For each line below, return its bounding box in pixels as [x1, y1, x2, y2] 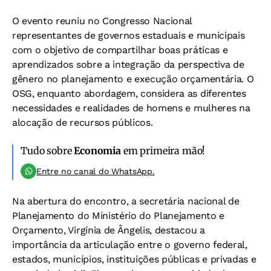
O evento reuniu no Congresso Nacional [12, 15, 192, 27]
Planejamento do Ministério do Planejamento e [12, 210, 224, 222]
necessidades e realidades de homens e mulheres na [12, 102, 250, 114]
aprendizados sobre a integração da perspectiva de [12, 59, 244, 71]
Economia [74, 145, 121, 157]
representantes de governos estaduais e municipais [12, 30, 245, 42]
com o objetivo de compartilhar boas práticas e [12, 44, 228, 56]
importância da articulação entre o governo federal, [12, 239, 247, 251]
